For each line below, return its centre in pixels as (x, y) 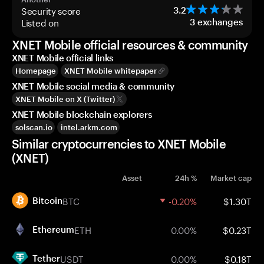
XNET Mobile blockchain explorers (82, 114)
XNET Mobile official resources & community (130, 45)
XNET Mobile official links (63, 58)
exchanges (220, 22)
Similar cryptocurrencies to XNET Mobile (119, 144)
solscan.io (34, 127)
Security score (51, 10)
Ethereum (53, 229)
